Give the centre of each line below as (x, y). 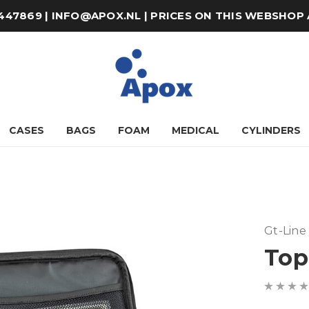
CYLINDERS (271, 130)
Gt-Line (285, 231)
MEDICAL (195, 130)
